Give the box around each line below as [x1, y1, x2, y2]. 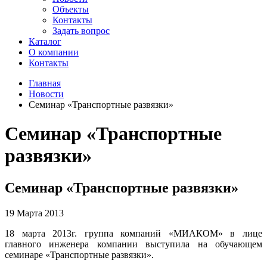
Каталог [29, 36, 61, 46]
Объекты [52, 4, 89, 14]
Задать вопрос [52, 26, 110, 36]
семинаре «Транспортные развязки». [5, 249, 154, 260]
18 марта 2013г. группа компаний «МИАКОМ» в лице [5, 228, 262, 238]
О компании [29, 47, 79, 57]
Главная [29, 78, 61, 88]
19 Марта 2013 [5, 207, 64, 218]
